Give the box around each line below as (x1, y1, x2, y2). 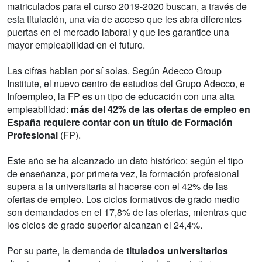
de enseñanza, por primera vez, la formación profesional (7, 167, 239, 181)
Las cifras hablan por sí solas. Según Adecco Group (7, 64, 222, 78)
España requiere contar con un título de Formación (7, 115, 233, 129)
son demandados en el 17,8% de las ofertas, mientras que (7, 205, 247, 219)
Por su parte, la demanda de (7, 244, 126, 258)
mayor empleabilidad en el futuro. (7, 38, 145, 52)
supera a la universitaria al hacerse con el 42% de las (7, 180, 228, 194)
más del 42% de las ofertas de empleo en (71, 102, 250, 116)
